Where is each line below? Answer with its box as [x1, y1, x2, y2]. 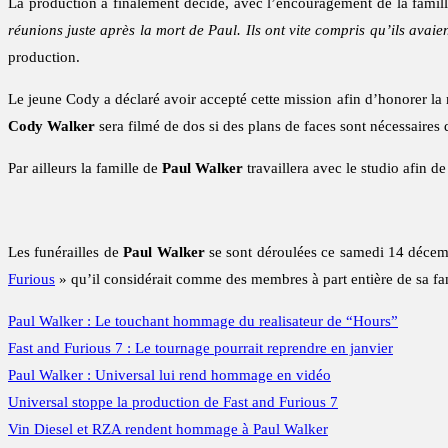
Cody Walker [8, 118, 95, 135]
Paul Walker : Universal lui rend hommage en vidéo [8, 367, 331, 384]
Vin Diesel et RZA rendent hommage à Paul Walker [8, 421, 328, 438]
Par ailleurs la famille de [8, 160, 162, 177]
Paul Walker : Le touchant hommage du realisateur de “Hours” [8, 313, 398, 330]
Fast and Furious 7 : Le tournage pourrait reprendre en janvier [8, 340, 393, 357]
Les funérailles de [8, 244, 124, 261]
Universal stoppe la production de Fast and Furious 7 [8, 394, 338, 411]
